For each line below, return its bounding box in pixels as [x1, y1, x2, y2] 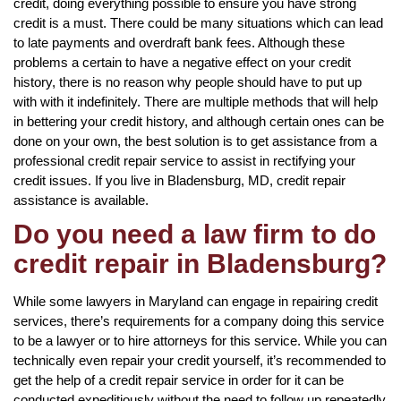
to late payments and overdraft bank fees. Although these [13, 34, 345, 50]
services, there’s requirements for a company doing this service [13, 312, 384, 328]
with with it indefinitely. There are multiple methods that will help [13, 93, 378, 109]
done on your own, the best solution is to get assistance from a [13, 132, 377, 149]
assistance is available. [13, 192, 149, 208]
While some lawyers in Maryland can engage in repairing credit [13, 293, 378, 309]
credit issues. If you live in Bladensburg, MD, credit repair [13, 172, 346, 188]
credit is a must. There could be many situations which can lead [13, 14, 383, 30]
